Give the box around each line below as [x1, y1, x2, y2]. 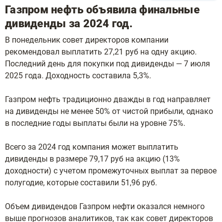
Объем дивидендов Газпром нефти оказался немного [5, 202, 205, 211]
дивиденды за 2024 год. [5, 17, 136, 30]
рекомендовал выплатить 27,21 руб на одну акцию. [5, 47, 197, 56]
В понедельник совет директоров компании [5, 35, 168, 45]
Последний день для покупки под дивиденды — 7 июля [5, 59, 210, 68]
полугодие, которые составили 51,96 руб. [5, 178, 157, 187]
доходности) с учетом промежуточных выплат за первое [5, 166, 217, 175]
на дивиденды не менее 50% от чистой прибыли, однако [5, 107, 213, 116]
